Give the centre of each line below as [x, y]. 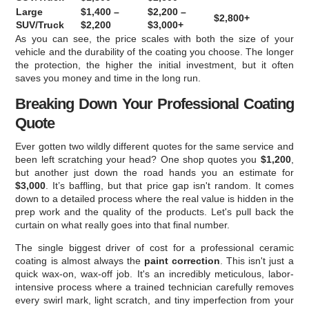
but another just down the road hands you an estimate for [154, 172]
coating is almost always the [80, 261]
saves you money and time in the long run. [108, 78]
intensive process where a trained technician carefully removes [154, 287]
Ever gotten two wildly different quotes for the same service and [154, 146]
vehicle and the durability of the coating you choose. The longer [154, 52]
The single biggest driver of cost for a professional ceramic [154, 248]
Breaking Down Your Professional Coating [154, 104]
